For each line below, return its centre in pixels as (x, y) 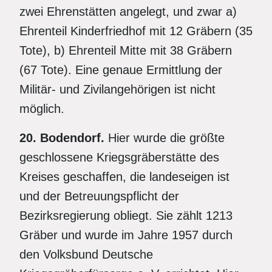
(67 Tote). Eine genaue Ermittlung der (121, 70)
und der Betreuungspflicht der (99, 196)
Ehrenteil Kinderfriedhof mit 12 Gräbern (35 (136, 31)
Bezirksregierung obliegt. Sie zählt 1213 (126, 216)
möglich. (42, 109)
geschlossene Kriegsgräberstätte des (119, 157)
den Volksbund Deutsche (86, 254)
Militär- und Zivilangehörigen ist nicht (117, 89)
